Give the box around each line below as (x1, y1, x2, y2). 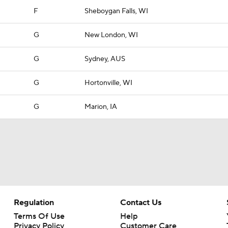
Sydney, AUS (84, 54, 125, 64)
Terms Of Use (13, 211, 65, 221)
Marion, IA (84, 102, 117, 111)
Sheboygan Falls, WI (84, 7, 148, 16)
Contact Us (120, 197, 161, 208)
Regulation (13, 197, 54, 208)
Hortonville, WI (84, 78, 132, 88)
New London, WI (84, 31, 138, 40)
